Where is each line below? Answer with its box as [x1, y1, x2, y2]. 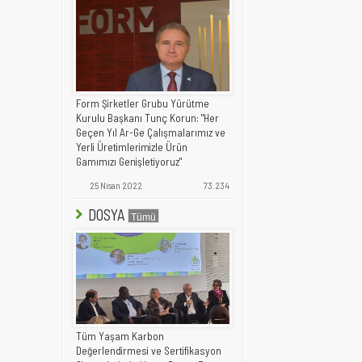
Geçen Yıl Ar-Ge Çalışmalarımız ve [76, 125, 225, 139]
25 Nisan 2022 [88, 179, 142, 191]
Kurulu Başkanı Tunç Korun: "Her [76, 111, 219, 124]
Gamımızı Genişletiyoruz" [76, 154, 182, 168]
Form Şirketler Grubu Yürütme [76, 96, 209, 110]
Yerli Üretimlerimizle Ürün [76, 140, 187, 154]
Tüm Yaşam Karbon [76, 329, 164, 343]
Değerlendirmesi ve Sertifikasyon [76, 343, 221, 357]
